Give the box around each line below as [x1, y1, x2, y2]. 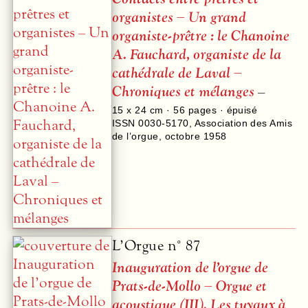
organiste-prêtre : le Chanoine [112, 27, 289, 46]
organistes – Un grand [112, 8, 246, 27]
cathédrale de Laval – [112, 64, 242, 83]
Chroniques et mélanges [112, 82, 254, 102]
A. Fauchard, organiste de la [112, 45, 281, 65]
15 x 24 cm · [112, 104, 174, 115]
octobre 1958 [164, 130, 227, 142]
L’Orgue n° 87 [112, 236, 201, 256]
